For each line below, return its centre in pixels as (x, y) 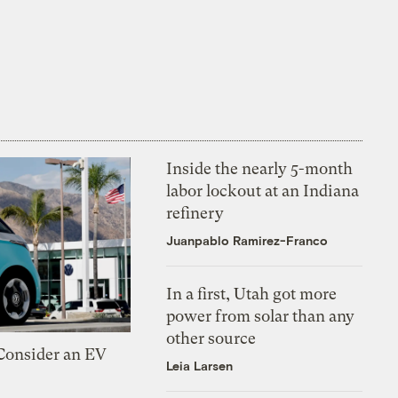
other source (211, 338)
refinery (195, 212)
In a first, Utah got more (252, 293)
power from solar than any (261, 315)
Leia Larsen (200, 365)
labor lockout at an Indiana (263, 190)
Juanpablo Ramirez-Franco (247, 240)
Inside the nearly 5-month (260, 168)
